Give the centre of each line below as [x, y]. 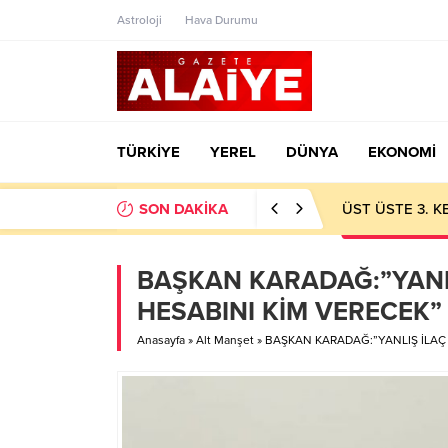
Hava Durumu [221, 20]
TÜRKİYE [148, 152]
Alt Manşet [225, 340]
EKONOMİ [402, 152]
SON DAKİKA [183, 209]
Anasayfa [161, 340]
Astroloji [139, 20]
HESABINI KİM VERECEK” [289, 311]
